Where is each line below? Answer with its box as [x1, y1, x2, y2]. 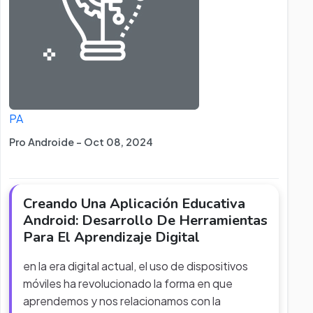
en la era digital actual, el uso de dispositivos [23, 259, 248, 273]
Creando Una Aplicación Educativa [23, 194, 245, 213]
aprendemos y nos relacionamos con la [23, 293, 221, 308]
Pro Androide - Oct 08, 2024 [9, 136, 153, 148]
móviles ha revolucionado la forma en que [23, 276, 233, 291]
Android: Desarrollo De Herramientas [23, 211, 268, 230]
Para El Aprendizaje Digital [23, 228, 200, 247]
